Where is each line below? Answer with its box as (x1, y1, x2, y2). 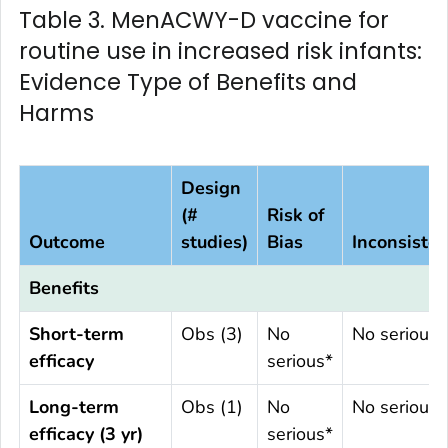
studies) (181, 230, 248, 255)
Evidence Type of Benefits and (19, 66, 357, 99)
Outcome (29, 230, 105, 255)
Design (181, 176, 241, 201)
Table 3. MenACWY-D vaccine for (19, 4, 389, 37)
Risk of (267, 203, 325, 228)
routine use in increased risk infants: (19, 35, 422, 68)
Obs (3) (181, 322, 243, 347)
